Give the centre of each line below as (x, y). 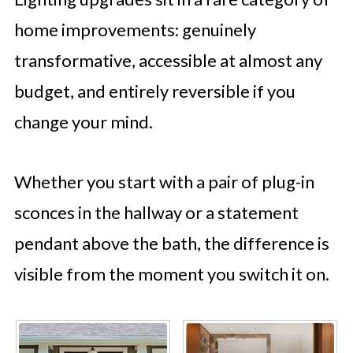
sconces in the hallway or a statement (156, 212)
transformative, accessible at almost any (168, 60)
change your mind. (83, 121)
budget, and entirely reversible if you (154, 91)
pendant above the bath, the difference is (171, 243)
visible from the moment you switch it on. (171, 273)
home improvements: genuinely (135, 29)
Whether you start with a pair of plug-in (164, 181)
